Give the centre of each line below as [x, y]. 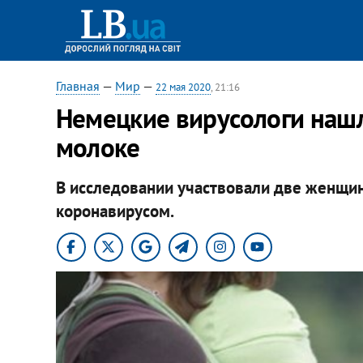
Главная [77, 86]
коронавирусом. [115, 211]
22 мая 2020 [183, 87]
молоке [98, 147]
